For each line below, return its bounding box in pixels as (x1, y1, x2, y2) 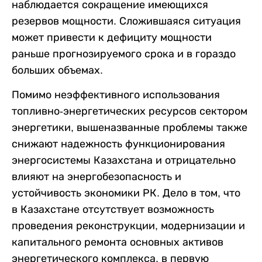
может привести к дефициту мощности (12, 31, 212, 43)
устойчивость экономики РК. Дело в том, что (12, 187, 240, 199)
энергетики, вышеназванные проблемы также (12, 121, 247, 133)
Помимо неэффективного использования (12, 88, 220, 101)
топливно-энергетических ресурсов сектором (12, 105, 247, 117)
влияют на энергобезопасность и (12, 170, 181, 182)
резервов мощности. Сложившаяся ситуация (12, 15, 241, 27)
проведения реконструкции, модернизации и (12, 219, 245, 232)
